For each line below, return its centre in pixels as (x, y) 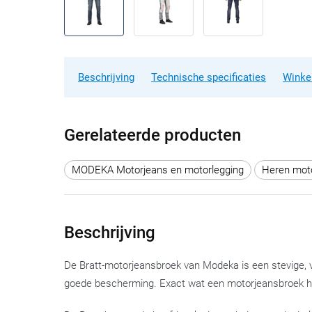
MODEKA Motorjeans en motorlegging (158, 170)
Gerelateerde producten (153, 135)
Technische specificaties (209, 78)
